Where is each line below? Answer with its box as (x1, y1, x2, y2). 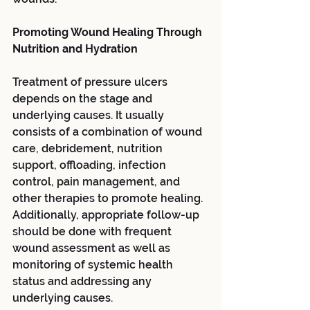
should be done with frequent (12, 224, 174, 238)
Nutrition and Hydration (12, 42, 138, 55)
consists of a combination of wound (12, 125, 205, 138)
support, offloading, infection (12, 158, 169, 172)
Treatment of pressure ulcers (12, 75, 170, 89)
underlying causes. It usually (12, 108, 167, 122)
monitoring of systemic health (12, 257, 176, 271)
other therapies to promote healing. (12, 191, 206, 205)
